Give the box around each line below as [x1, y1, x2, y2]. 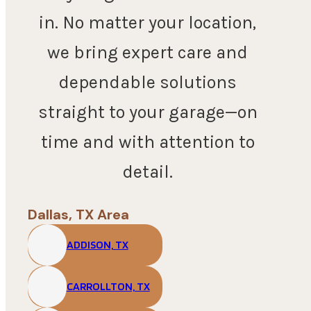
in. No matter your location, [39, 12, 257, 33]
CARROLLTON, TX [66, 279, 150, 293]
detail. [122, 161, 174, 182]
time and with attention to [40, 131, 255, 152]
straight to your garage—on [37, 101, 258, 122]
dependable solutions [58, 72, 237, 92]
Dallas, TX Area [28, 205, 129, 224]
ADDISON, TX [66, 237, 128, 251]
